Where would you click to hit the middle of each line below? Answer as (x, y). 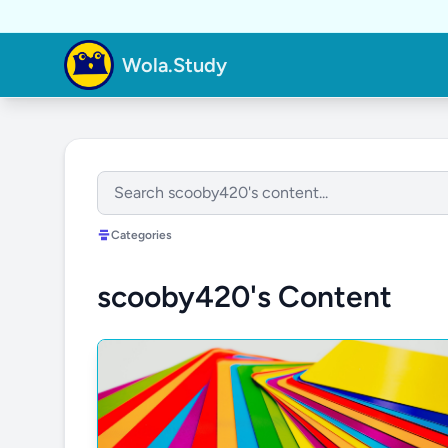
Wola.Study (175, 65)
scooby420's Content (244, 296)
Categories (141, 235)
